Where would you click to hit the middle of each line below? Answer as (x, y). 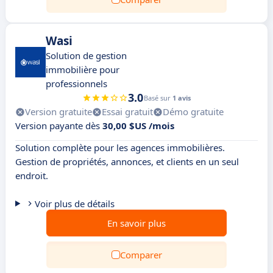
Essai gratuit (127, 112)
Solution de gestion (86, 55)
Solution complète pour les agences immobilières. (120, 147)
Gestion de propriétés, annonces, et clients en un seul (127, 161)
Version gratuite (58, 112)
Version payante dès (59, 126)
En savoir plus (136, 223)
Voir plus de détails (74, 204)
